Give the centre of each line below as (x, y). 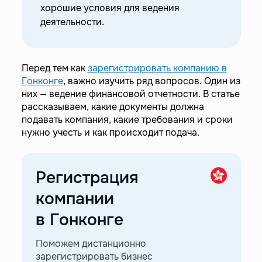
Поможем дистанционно (91, 244)
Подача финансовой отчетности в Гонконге (128, 37)
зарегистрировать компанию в (157, 68)
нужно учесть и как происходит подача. (110, 132)
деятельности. (72, 22)
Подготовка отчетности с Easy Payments (123, 17)
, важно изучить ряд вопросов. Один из (151, 81)
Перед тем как (54, 68)
